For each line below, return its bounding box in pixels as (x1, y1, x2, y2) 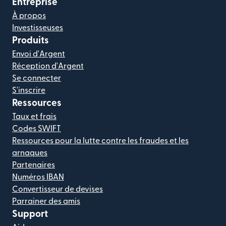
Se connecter (12, 74, 61, 82)
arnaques (12, 149, 47, 157)
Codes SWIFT (12, 125, 61, 133)
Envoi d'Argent (12, 50, 65, 58)
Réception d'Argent (12, 62, 84, 70)
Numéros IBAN (12, 173, 64, 181)
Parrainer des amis (12, 197, 80, 205)
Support (12, 209, 48, 219)
